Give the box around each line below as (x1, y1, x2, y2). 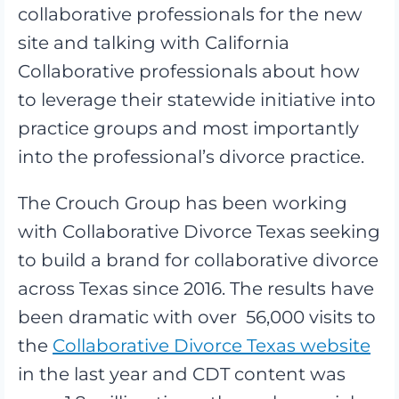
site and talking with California (18, 31, 289, 53)
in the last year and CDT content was (18, 362, 346, 385)
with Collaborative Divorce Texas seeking (18, 220, 380, 242)
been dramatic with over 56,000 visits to (18, 305, 376, 328)
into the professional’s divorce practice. (18, 145, 364, 167)
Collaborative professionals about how (18, 60, 360, 82)
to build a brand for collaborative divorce (18, 248, 379, 271)
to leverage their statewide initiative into (18, 88, 376, 110)
